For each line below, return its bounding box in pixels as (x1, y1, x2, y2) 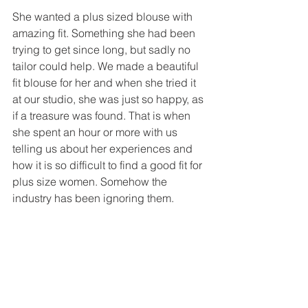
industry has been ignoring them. (12, 191, 177, 205)
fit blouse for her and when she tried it (12, 76, 199, 89)
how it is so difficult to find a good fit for (12, 158, 205, 172)
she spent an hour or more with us (12, 125, 180, 139)
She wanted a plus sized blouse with (12, 10, 195, 23)
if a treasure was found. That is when (12, 109, 193, 122)
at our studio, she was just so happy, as (12, 92, 206, 106)
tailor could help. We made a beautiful (12, 59, 201, 73)
